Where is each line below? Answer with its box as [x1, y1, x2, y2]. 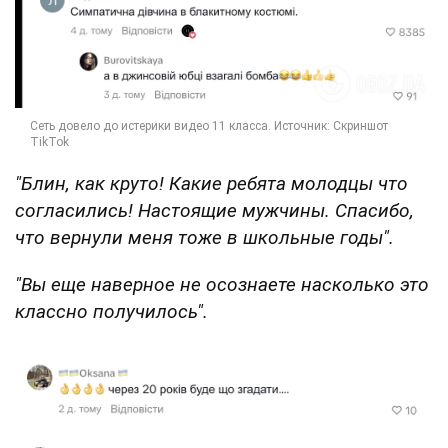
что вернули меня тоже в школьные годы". [15, 226, 394, 250]
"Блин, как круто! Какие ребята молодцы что [15, 172, 408, 196]
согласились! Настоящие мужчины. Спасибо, [15, 199, 414, 223]
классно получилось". [15, 300, 208, 324]
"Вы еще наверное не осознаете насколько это [15, 273, 429, 297]
